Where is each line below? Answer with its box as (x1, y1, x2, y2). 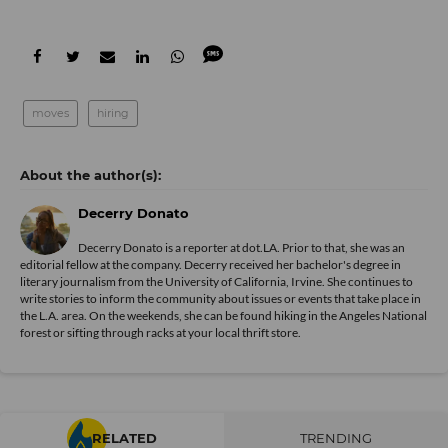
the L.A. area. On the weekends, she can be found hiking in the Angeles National (20, 308, 427, 324)
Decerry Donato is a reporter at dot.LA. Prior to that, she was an (78, 240, 405, 256)
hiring (97, 106, 129, 121)
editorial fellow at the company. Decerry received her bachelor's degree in (20, 257, 401, 273)
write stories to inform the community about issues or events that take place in (20, 291, 421, 307)
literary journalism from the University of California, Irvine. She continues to (20, 274, 413, 290)
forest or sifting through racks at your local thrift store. (20, 325, 301, 341)
